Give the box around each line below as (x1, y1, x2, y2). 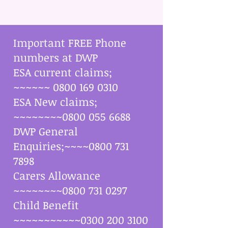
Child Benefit (13, 197, 79, 212)
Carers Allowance (13, 168, 100, 183)
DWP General (13, 124, 78, 138)
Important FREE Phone (13, 35, 126, 50)
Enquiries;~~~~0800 (13, 138, 115, 153)
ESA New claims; (13, 94, 97, 109)
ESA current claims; (13, 65, 112, 79)
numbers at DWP (13, 50, 98, 65)
